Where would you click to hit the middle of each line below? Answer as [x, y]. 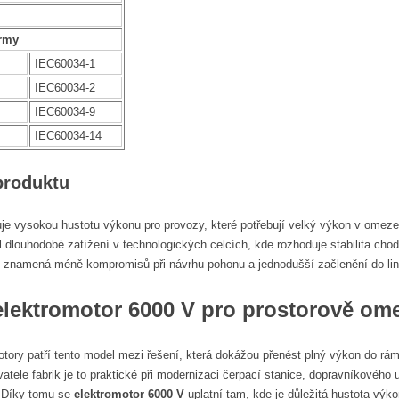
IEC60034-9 [65, 111]
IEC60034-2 [65, 87]
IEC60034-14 [68, 135]
